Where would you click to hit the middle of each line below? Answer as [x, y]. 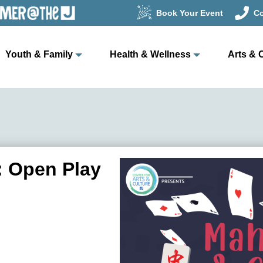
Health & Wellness [150, 54]
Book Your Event [190, 13]
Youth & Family [39, 54]
